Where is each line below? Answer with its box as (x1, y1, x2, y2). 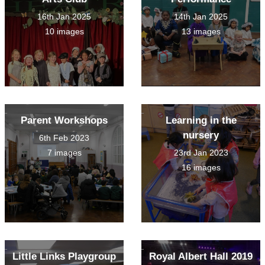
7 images (47, 148, 82, 158)
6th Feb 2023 (39, 133, 89, 143)
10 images (44, 27, 84, 37)
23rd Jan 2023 (173, 148, 228, 158)
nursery (183, 130, 219, 141)
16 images (181, 163, 221, 173)
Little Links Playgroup (12, 251, 116, 263)
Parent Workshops (21, 115, 108, 127)
